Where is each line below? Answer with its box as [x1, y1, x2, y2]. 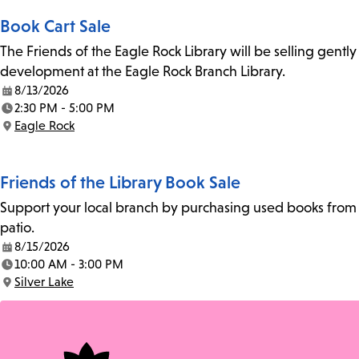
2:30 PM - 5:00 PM [14, 101, 115, 115]
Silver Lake [14, 275, 74, 289]
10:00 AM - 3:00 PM [14, 257, 123, 272]
